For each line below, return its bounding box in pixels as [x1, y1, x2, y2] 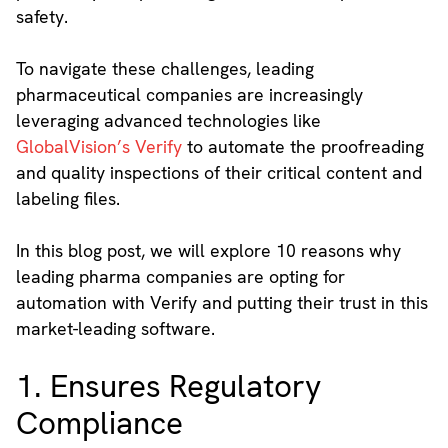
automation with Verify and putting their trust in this [15, 291, 428, 315]
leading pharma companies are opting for [15, 265, 345, 289]
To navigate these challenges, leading [15, 57, 314, 81]
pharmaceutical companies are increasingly [15, 83, 363, 107]
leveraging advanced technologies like [15, 109, 321, 133]
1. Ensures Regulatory [15, 366, 321, 408]
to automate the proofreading [181, 135, 424, 159]
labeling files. [15, 187, 120, 211]
